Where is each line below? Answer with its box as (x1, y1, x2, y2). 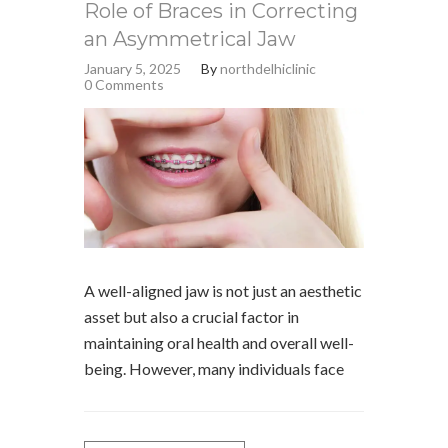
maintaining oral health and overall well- (84, 333, 354, 352)
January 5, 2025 (84, 60, 181, 77)
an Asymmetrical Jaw (84, 27, 296, 51)
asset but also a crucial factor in (84, 307, 299, 326)
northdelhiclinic (220, 60, 316, 77)
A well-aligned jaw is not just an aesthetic (84, 281, 362, 300)
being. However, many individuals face (84, 359, 344, 378)
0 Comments (84, 76, 164, 93)
